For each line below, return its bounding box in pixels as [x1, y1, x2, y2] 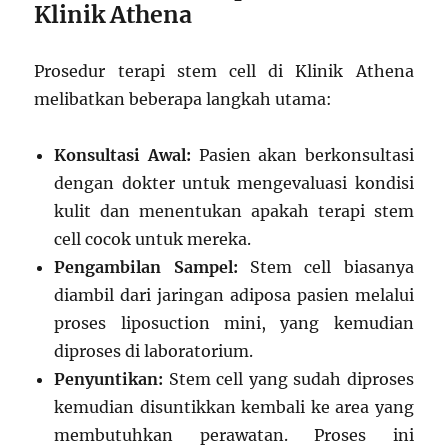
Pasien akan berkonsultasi [190, 145, 414, 166]
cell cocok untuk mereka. [54, 229, 252, 250]
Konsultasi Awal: [54, 145, 191, 166]
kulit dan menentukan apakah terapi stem [54, 201, 414, 222]
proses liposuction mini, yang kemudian [54, 313, 414, 334]
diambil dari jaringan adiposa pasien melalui [54, 285, 414, 306]
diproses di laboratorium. [54, 341, 254, 362]
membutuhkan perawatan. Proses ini [54, 425, 414, 446]
